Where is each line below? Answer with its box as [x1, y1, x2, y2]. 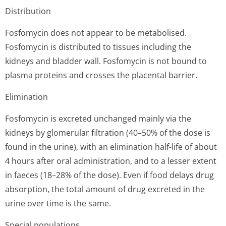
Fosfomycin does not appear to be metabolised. [5, 27, 187, 38]
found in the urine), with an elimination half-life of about [5, 141, 217, 152]
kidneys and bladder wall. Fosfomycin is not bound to [5, 55, 207, 67]
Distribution [5, 6, 51, 17]
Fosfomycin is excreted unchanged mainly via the [5, 113, 191, 124]
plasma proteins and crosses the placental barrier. [5, 70, 197, 81]
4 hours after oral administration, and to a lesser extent [5, 155, 216, 166]
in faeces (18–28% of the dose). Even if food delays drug [5, 169, 214, 181]
